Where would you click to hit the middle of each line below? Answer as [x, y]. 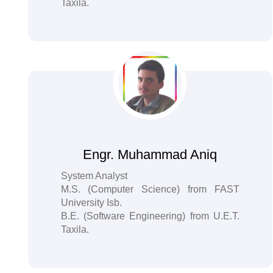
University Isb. [91, 203]
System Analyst [94, 176]
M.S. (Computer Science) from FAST [150, 189]
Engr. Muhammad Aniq [150, 154]
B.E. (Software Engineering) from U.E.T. [150, 216]
